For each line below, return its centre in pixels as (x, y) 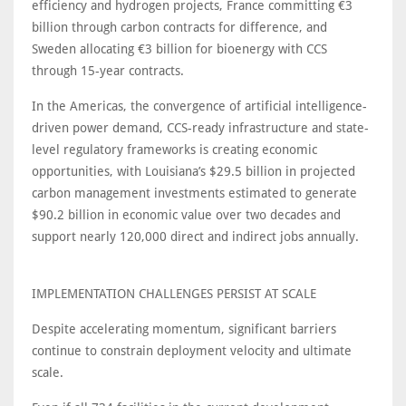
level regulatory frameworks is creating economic (174, 150)
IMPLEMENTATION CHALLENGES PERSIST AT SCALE (174, 294)
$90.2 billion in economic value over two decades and (186, 215)
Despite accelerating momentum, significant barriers (184, 329)
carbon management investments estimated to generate (194, 193)
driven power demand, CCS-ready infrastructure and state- (200, 128)
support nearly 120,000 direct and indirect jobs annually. (195, 237)
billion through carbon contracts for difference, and (179, 27)
